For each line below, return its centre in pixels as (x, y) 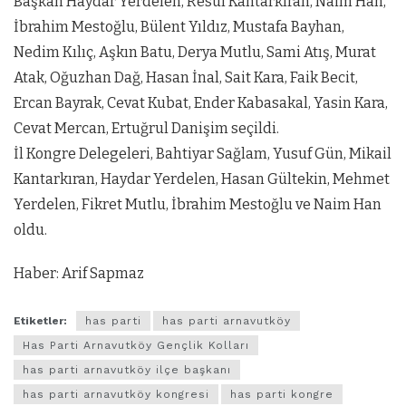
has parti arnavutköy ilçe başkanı (127, 369)
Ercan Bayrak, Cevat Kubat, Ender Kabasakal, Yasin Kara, (201, 103)
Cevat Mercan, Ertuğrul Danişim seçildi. (146, 129)
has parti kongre (282, 394)
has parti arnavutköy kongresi (116, 394)
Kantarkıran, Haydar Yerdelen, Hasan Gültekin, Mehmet (202, 179)
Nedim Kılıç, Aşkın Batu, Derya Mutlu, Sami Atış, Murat (195, 53)
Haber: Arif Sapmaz (79, 274)
